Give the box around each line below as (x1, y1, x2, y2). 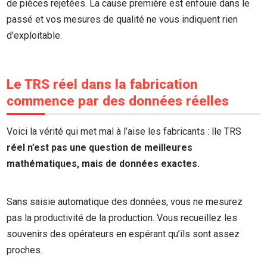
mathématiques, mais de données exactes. (7, 157, 200, 169)
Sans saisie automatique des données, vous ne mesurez (7, 196, 243, 208)
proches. (7, 244, 43, 256)
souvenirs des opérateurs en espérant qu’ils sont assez (7, 228, 240, 240)
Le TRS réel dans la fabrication (7, 76, 198, 92)
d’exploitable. (7, 29, 63, 41)
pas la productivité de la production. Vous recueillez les (7, 212, 238, 224)
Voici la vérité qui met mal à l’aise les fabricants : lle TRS (7, 125, 242, 137)
